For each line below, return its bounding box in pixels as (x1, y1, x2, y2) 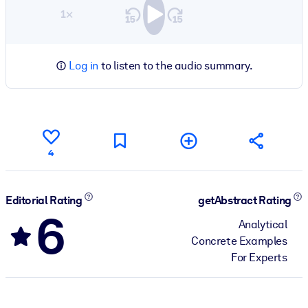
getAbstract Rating (198, 194, 294, 208)
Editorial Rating (5, 194, 85, 208)
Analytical (238, 217, 287, 231)
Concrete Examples (191, 234, 287, 247)
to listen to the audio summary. (98, 58, 253, 72)
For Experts (231, 250, 287, 264)
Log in (69, 58, 98, 72)
